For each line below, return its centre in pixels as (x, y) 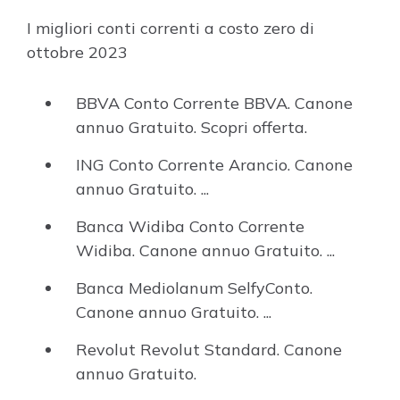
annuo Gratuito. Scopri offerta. (192, 127)
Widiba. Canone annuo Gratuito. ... (205, 250)
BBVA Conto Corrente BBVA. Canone (214, 103)
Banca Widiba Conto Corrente (190, 226)
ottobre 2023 (77, 52)
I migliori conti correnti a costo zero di (171, 28)
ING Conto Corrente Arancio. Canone (214, 165)
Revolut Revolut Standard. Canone (209, 350)
